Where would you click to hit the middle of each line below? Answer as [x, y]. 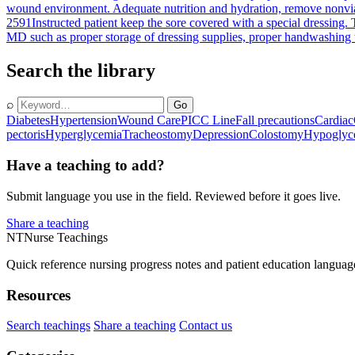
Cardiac [334, 120]
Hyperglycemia [84, 135]
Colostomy [276, 135]
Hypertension [84, 120]
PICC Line [208, 120]
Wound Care [149, 120]
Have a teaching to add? [86, 166]
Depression [221, 135]
